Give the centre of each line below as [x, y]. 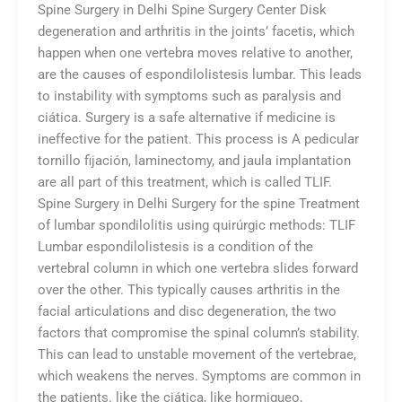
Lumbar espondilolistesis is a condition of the [175, 246]
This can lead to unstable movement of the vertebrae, [197, 354]
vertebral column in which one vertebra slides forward [197, 268]
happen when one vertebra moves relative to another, [195, 52]
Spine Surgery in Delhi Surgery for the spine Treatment [198, 203]
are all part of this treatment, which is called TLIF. [184, 182]
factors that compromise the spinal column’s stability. [198, 332]
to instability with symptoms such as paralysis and [189, 96]
